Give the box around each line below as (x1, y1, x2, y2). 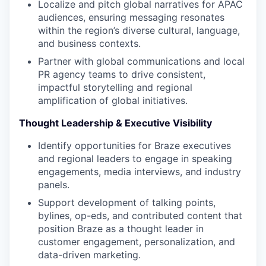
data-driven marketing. (38, 249, 141, 261)
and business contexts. (38, 37, 141, 49)
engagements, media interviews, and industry (38, 166, 241, 178)
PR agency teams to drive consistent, (38, 68, 205, 80)
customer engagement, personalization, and (38, 236, 235, 248)
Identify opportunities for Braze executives (38, 140, 231, 151)
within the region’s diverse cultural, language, (38, 24, 240, 36)
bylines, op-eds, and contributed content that (38, 210, 242, 221)
